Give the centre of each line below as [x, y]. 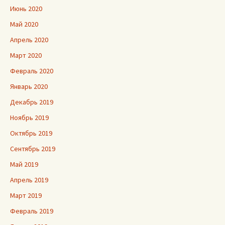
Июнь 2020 [26, 9]
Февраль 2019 [32, 211]
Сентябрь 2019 [33, 149]
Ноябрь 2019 [29, 118]
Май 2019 [24, 164]
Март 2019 [26, 196]
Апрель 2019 [29, 180]
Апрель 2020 [29, 40]
